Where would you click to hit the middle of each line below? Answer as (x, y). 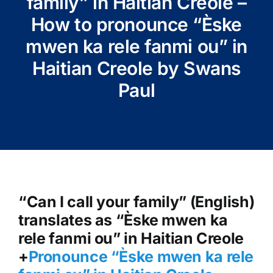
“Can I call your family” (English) (136, 201)
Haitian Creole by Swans (136, 68)
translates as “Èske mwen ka (123, 220)
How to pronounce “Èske (136, 24)
